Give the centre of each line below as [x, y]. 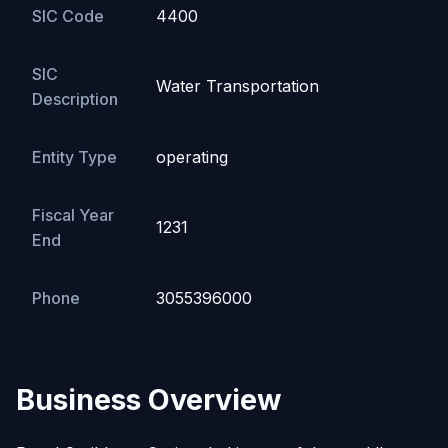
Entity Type [74, 156]
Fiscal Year [73, 214]
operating [192, 156]
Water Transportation [237, 85]
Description [75, 98]
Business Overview [148, 399]
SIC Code [68, 15]
